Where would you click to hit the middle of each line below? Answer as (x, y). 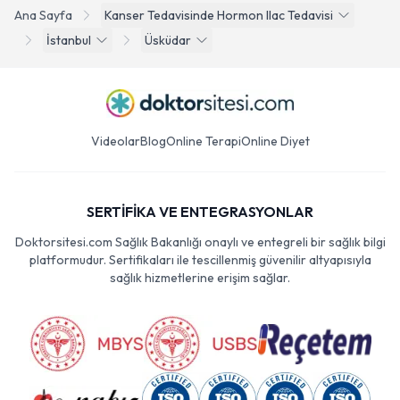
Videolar (115, 141)
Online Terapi (203, 141)
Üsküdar (168, 40)
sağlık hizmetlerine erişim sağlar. (200, 278)
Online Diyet (275, 141)
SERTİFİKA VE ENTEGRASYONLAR (200, 212)
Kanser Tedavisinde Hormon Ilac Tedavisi (219, 15)
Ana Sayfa (43, 15)
